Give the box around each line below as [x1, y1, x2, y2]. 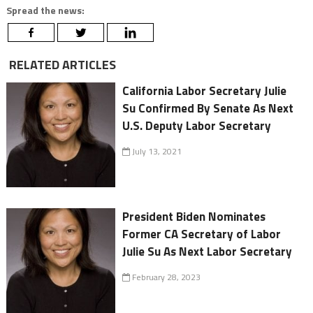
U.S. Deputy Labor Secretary [122, 116, 272, 135]
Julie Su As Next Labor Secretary [122, 242, 293, 261]
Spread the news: [6, 2, 85, 17]
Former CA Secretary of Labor [122, 224, 282, 243]
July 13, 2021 [130, 144, 182, 158]
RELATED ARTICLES [6, 54, 116, 74]
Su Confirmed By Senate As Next [122, 99, 294, 117]
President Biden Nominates [122, 207, 266, 226]
